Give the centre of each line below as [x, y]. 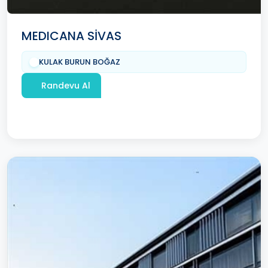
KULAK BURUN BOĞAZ [80, 62]
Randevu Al [66, 85]
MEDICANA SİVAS [71, 36]
